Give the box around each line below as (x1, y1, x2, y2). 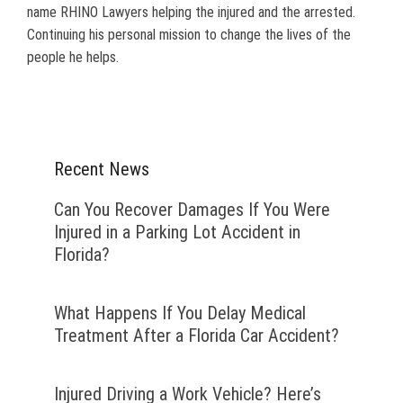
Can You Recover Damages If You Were (54, 198, 330, 220)
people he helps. (27, 48, 119, 66)
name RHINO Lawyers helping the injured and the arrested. (27, 3, 355, 21)
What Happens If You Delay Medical (54, 301, 306, 324)
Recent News (54, 157, 149, 180)
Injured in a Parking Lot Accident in (54, 220, 300, 243)
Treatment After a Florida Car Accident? (54, 324, 339, 346)
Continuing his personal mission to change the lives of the (27, 25, 351, 43)
